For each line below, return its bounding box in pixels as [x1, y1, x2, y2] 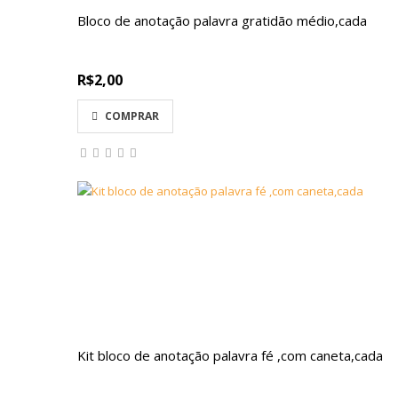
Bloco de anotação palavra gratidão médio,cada [77, 12, 367, 29]
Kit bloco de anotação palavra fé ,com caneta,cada [77, 346, 383, 364]
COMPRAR [105, 108, 159, 123]
